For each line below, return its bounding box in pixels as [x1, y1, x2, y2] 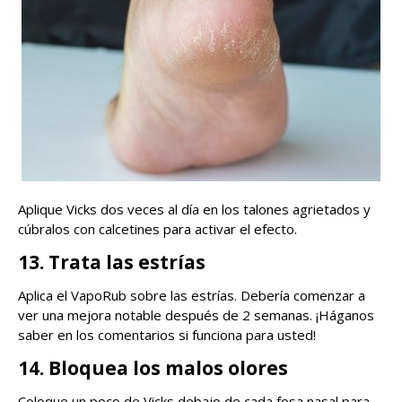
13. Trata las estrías [18, 249, 205, 275]
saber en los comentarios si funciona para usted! [18, 325, 316, 344]
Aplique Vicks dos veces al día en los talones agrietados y [18, 199, 371, 218]
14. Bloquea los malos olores [18, 354, 288, 380]
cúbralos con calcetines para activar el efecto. [18, 219, 297, 238]
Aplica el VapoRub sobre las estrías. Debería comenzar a [18, 285, 365, 304]
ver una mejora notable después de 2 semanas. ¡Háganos [18, 305, 374, 324]
